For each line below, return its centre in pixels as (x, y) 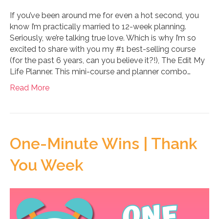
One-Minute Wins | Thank (104, 143)
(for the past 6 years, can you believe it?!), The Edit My (107, 60)
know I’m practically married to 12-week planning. (98, 27)
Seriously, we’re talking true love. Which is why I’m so (103, 38)
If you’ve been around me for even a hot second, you (104, 15)
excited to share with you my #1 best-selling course (103, 49)
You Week (47, 165)
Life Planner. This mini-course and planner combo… (100, 72)
